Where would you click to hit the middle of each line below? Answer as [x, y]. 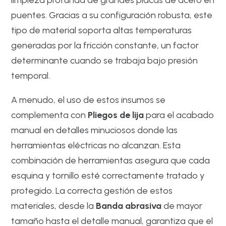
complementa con [50, 115]
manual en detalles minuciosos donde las [95, 130]
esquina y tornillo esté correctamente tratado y [108, 175]
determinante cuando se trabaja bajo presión [105, 60]
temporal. [31, 75]
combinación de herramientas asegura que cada [111, 160]
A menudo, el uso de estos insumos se [89, 100]
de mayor [182, 206]
